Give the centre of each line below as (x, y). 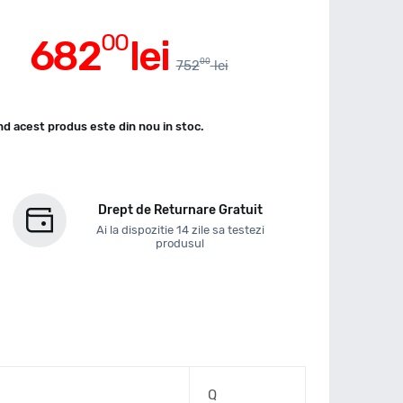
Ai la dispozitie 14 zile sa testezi (180, 229)
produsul (180, 243)
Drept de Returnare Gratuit (180, 210)
